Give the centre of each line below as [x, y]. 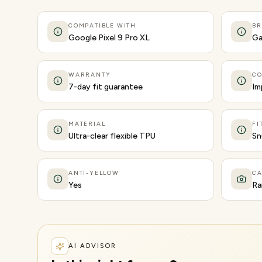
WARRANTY [90, 75]
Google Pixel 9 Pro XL [109, 38]
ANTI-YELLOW [94, 173]
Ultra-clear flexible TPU [112, 136]
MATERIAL [87, 124]
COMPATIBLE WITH [102, 25]
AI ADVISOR [92, 246]
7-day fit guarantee [106, 87]
